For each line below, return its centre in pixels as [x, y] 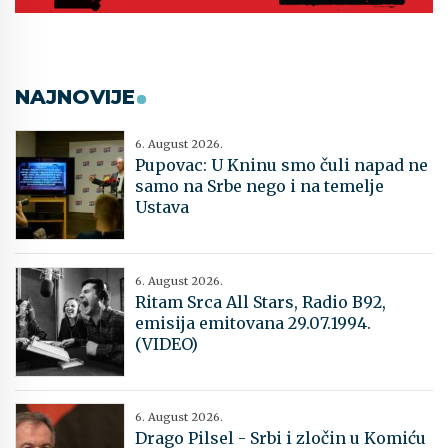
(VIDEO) [166, 343]
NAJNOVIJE [75, 97]
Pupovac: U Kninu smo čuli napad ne [281, 165]
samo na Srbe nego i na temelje [259, 186]
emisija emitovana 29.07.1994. [253, 322]
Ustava [162, 207]
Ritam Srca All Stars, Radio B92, [260, 301]
